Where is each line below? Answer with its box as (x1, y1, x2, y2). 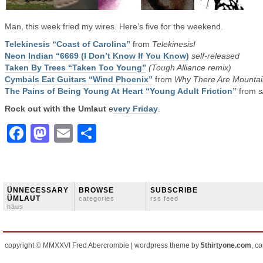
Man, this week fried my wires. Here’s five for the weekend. (5, 22, 223, 31)
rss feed (150, 195, 178, 202)
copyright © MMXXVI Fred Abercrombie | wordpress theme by (5, 241, 201, 249)
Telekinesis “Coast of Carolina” (5, 39, 130, 49)
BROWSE (79, 186, 114, 194)
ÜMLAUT (7, 194, 41, 203)
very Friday (113, 104, 158, 113)
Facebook (26, 123, 115, 144)
